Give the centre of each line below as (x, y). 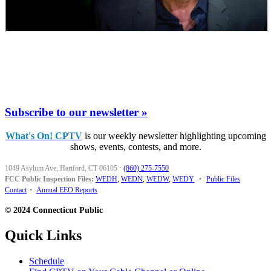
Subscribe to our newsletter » (76, 113)
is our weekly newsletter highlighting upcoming (174, 136)
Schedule (47, 261)
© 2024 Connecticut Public (54, 211)
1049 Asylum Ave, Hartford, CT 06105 (61, 168)
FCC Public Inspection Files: (49, 179)
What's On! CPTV (44, 136)
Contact (16, 190)
